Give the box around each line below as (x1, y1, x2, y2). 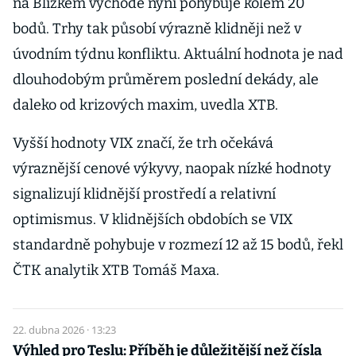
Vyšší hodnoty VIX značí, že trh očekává (13, 134, 273, 152)
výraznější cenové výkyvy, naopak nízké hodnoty (13, 160, 331, 177)
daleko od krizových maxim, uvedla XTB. (13, 96, 278, 114)
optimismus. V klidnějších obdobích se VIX (13, 211, 293, 228)
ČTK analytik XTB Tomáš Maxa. (13, 261, 219, 279)
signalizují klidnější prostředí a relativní (13, 185, 276, 203)
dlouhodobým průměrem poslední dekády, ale (13, 71, 319, 88)
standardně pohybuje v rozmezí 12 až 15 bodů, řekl (13, 236, 343, 253)
